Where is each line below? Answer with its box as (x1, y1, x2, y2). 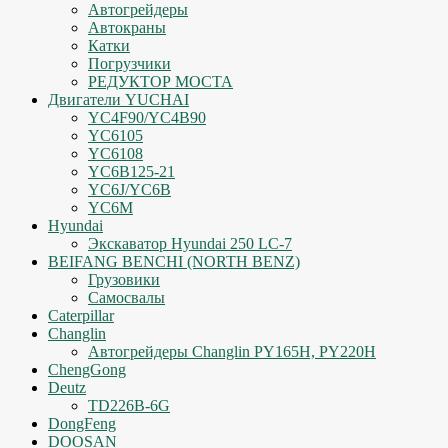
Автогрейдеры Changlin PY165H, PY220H (88, 343, 376, 360)
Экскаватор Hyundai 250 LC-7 (88, 235, 292, 252)
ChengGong (48, 361, 126, 378)
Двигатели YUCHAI (48, 91, 189, 108)
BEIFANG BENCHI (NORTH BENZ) (48, 253, 300, 270)
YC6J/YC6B (88, 181, 171, 198)
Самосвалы (88, 289, 165, 306)
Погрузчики (88, 55, 171, 72)
